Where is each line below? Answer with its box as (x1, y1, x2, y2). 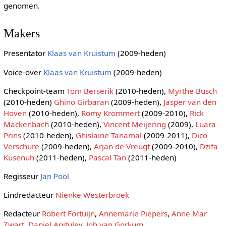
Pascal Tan (88, 152, 126, 162)
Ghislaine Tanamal (75, 130, 142, 140)
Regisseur (3, 171, 40, 181)
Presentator (3, 48, 47, 59)
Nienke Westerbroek (55, 190, 129, 200)
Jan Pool (40, 171, 69, 181)
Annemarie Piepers (98, 208, 167, 219)
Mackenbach (3, 119, 49, 129)
